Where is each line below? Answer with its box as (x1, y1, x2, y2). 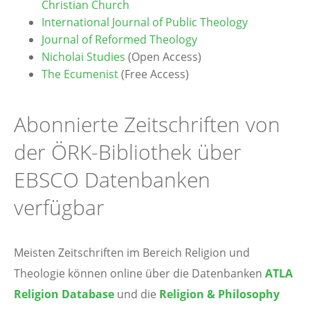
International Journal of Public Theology (42, 15, 248, 30)
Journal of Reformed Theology (42, 32, 197, 47)
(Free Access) (118, 66, 189, 82)
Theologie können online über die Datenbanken (14, 266, 265, 281)
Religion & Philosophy (159, 286, 280, 302)
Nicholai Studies (42, 49, 125, 64)
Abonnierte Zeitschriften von (14, 110, 280, 138)
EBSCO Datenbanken (14, 165, 210, 194)
